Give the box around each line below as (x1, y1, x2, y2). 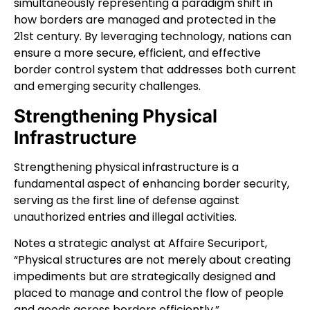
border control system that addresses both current (14, 62, 296, 78)
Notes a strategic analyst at (14, 235, 168, 252)
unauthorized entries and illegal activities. (14, 208, 239, 225)
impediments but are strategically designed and (14, 268, 275, 285)
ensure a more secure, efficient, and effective (14, 45, 261, 62)
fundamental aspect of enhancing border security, (14, 175, 289, 192)
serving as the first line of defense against (14, 192, 239, 208)
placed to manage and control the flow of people (14, 285, 284, 302)
